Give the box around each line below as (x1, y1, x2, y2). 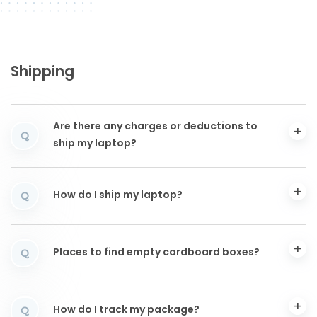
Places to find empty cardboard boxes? (53, 245, 260, 262)
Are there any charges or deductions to (53, 119, 258, 136)
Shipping (11, 60, 74, 86)
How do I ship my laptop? (53, 188, 183, 204)
